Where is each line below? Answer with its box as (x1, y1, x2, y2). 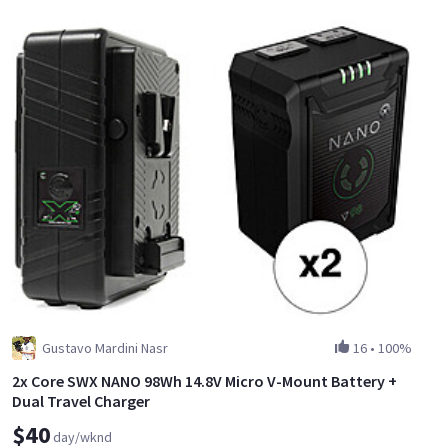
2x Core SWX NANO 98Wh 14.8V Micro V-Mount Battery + (12, 370, 397, 391)
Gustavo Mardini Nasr (42, 338, 168, 357)
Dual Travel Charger (12, 390, 150, 411)
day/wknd (53, 427, 112, 446)
